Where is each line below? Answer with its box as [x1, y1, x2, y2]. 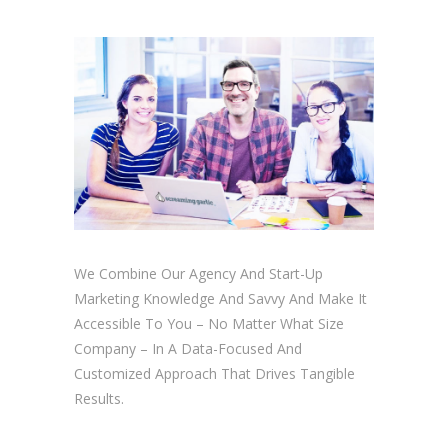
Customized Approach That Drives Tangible [74, 364, 355, 384]
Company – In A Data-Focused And [74, 339, 302, 359]
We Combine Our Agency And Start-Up [74, 264, 323, 284]
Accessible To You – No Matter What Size [74, 314, 344, 334]
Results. [74, 389, 124, 409]
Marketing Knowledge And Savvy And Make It [74, 289, 367, 309]
